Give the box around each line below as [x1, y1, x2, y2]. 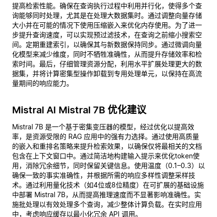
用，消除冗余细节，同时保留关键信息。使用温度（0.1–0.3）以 [12, 161, 205, 170]
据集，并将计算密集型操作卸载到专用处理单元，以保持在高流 [12, 69, 202, 77]
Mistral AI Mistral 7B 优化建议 [12, 104, 146, 116]
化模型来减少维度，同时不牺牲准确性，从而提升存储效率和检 [12, 50, 202, 58]
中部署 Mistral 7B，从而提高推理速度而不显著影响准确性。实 [12, 190, 201, 199]
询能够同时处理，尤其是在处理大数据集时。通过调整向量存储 [12, 11, 202, 19]
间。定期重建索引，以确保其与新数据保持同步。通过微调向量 [12, 40, 202, 48]
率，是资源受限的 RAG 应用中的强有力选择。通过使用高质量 [12, 132, 199, 140]
